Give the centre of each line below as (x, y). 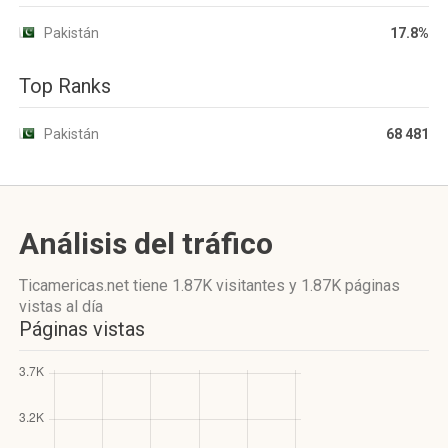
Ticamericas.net (76, 285)
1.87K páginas (350, 285)
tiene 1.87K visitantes (209, 285)
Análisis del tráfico (146, 243)
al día (82, 306)
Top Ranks (65, 86)
